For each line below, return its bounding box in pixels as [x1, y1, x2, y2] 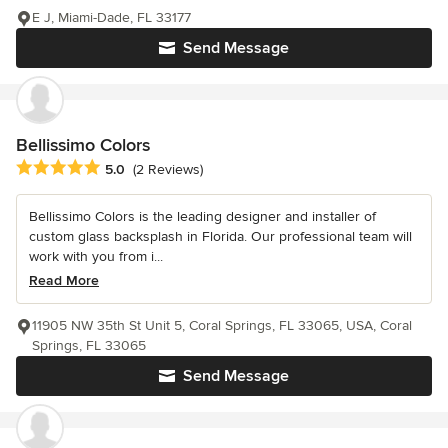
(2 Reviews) [133, 161, 203, 179]
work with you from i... [29, 248, 163, 266]
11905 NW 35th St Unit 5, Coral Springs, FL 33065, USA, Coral [32, 317, 412, 335]
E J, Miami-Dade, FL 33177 [32, 9, 191, 27]
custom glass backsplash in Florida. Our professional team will [29, 228, 412, 246]
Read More [29, 272, 99, 290]
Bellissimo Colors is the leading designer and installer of [29, 208, 376, 226]
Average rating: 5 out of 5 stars [15, 158, 229, 179]
